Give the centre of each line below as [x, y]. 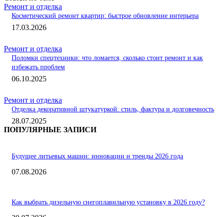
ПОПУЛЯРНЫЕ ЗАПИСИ [50, 130]
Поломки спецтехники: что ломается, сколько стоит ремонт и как [107, 58]
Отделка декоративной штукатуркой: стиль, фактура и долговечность [113, 109]
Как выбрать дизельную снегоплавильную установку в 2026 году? [108, 202]
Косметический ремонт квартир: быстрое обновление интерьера [105, 16]
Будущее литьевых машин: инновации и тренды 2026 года [97, 156]
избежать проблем [38, 67]
